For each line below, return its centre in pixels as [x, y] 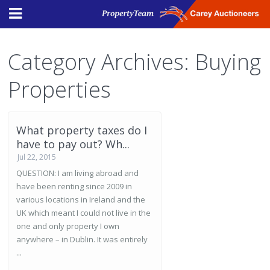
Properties [59, 89]
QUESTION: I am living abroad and [77, 173]
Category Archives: [101, 62]
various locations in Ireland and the [81, 199]
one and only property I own [68, 226]
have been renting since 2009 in [74, 186]
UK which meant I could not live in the [83, 213]
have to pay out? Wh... [73, 144]
